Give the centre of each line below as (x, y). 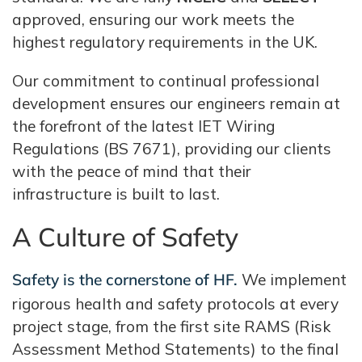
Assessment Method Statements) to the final (175, 349)
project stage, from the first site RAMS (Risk (171, 326)
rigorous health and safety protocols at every (175, 304)
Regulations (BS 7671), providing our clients (172, 149)
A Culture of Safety (125, 237)
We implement (292, 280)
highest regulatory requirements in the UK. (165, 42)
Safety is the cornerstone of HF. (125, 280)
